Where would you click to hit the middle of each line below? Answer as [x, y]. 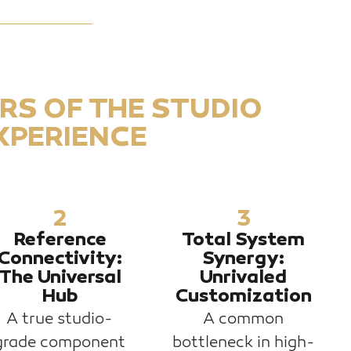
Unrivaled [244, 278]
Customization [243, 297]
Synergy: [244, 259]
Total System [244, 241]
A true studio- [60, 318]
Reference [60, 241]
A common [244, 318]
